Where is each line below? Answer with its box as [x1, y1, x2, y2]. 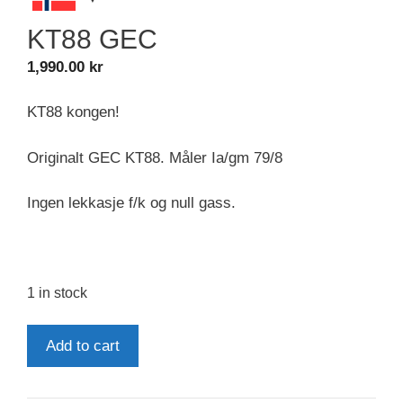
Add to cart [46, 336, 120, 354]
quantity [26, 371, 79, 389]
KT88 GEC [27, 23, 157, 54]
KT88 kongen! [27, 103, 120, 121]
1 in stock [27, 285, 87, 301]
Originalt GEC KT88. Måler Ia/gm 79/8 [27, 148, 282, 166]
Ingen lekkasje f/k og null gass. [27, 194, 236, 212]
